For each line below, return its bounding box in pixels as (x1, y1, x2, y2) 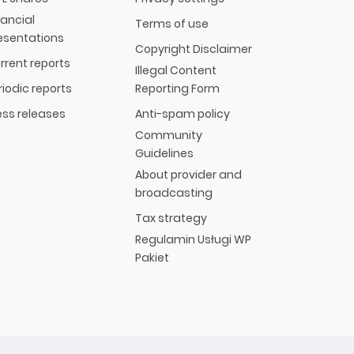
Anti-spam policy (135, 105, 230, 122)
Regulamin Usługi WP (135, 231, 251, 247)
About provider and (135, 166, 242, 183)
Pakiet (135, 249, 169, 265)
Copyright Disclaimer (135, 40, 252, 57)
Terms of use (135, 15, 209, 32)
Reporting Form (135, 80, 220, 96)
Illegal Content (135, 62, 217, 78)
